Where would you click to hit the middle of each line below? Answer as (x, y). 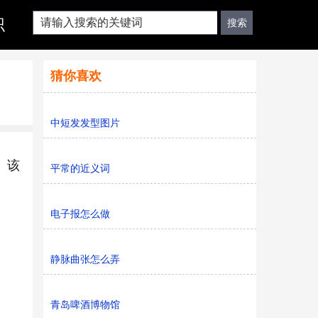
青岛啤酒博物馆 (85, 305)
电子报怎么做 (80, 214)
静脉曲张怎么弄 (85, 259)
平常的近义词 (80, 168)
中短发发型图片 (85, 123)
